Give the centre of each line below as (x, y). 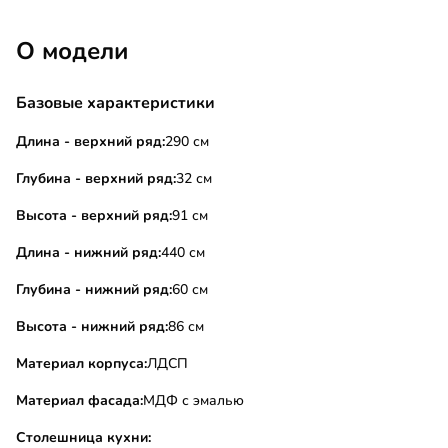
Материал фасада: (79, 401)
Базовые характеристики (115, 103)
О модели (72, 51)
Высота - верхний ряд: (94, 216)
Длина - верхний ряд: (90, 142)
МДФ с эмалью (193, 401)
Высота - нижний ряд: (92, 327)
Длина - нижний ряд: (88, 253)
